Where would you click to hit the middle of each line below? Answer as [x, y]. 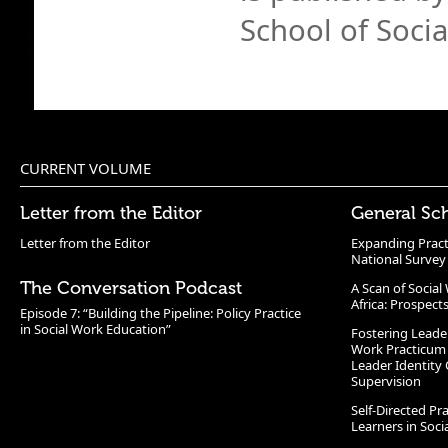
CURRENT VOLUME [85, 168]
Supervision [386, 381]
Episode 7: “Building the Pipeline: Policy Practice [160, 313]
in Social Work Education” [95, 329]
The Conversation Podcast [131, 288]
